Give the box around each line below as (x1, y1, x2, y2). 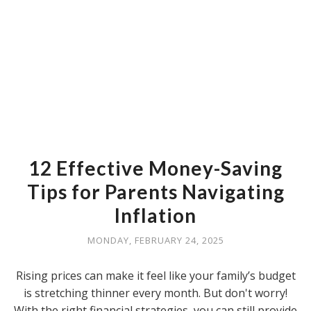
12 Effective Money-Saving (28, 156, 283, 180)
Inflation (115, 203, 196, 227)
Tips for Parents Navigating (26, 180, 285, 203)
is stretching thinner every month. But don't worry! (24, 285, 287, 301)
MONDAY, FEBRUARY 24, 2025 (87, 234, 224, 246)
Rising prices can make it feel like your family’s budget (15, 268, 296, 283)
